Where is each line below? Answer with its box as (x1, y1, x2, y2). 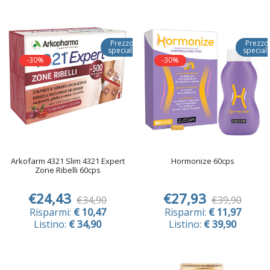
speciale (108, 45, 136, 55)
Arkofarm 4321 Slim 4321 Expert (10, 155, 125, 166)
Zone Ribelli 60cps (34, 164, 101, 175)
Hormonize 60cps (171, 155, 234, 166)
